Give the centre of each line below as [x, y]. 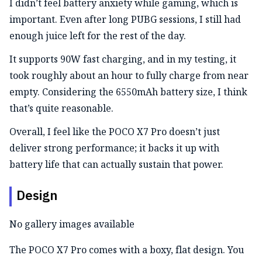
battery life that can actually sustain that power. [116, 165]
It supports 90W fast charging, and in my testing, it [123, 59]
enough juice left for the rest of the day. [98, 36]
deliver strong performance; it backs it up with [114, 148]
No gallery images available [72, 224]
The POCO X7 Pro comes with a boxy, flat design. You [127, 250]
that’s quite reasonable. [61, 108]
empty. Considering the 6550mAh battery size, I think [128, 92]
